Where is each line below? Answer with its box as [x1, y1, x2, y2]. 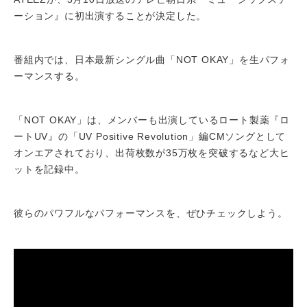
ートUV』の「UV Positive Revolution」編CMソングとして [14, 131, 286, 142]
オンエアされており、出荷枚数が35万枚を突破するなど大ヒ [14, 147, 290, 158]
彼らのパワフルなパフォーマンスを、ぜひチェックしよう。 [14, 208, 288, 219]
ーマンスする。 [14, 71, 85, 82]
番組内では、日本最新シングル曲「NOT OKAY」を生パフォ [14, 54, 290, 65]
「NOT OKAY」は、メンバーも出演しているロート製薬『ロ [14, 114, 290, 125]
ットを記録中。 [14, 164, 85, 175]
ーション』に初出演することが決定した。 [14, 10, 207, 21]
